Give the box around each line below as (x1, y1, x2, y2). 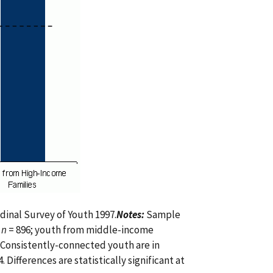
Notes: (116, 207, 144, 221)
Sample (144, 207, 180, 221)
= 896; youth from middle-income (7, 222, 154, 236)
